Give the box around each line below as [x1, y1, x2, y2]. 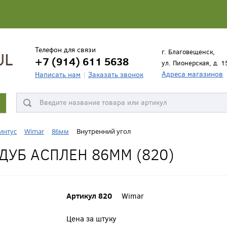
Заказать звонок [88, 69, 143, 80]
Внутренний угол [77, 127, 131, 136]
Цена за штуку [66, 213, 117, 224]
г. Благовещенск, [162, 47, 215, 57]
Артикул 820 [66, 191, 112, 201]
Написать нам [35, 69, 81, 80]
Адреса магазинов [162, 69, 223, 79]
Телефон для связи [35, 45, 96, 55]
